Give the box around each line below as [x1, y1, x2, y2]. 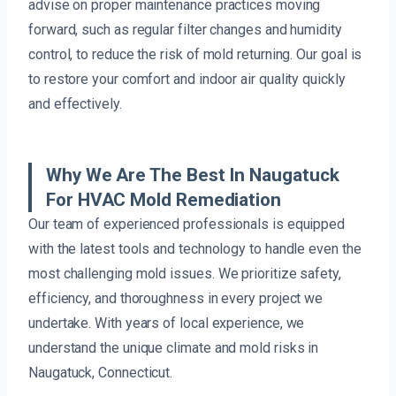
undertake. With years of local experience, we [28, 315, 305, 332]
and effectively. [28, 95, 122, 113]
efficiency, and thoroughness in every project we [28, 290, 324, 308]
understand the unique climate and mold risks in [28, 339, 319, 357]
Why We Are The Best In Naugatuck [46, 164, 339, 187]
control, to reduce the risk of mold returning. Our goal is [28, 46, 362, 64]
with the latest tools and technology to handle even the [28, 240, 362, 258]
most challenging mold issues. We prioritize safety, [28, 265, 341, 283]
